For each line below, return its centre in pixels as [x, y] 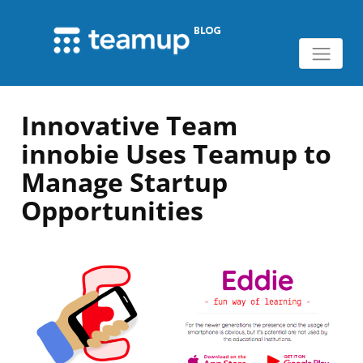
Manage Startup [125, 182]
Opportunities [113, 211]
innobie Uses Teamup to [177, 154]
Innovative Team [130, 126]
